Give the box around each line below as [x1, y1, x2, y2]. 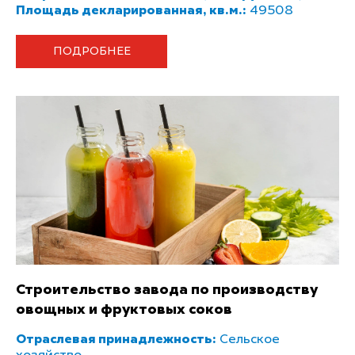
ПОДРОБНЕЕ [52, 45, 131, 57]
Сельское [216, 333, 280, 346]
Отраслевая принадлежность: [16, 333, 216, 346]
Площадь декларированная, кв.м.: [16, 4, 246, 17]
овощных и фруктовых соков [16, 302, 232, 317]
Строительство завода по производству [16, 282, 318, 297]
